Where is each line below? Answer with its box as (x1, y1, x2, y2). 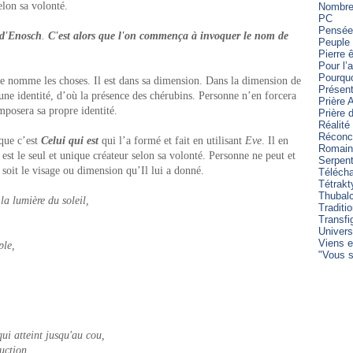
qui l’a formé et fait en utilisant (102, 135, 245, 147)
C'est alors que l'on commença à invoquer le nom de (48, 30, 288, 42)
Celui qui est (41, 135, 98, 147)
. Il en (262, 135, 288, 147)
